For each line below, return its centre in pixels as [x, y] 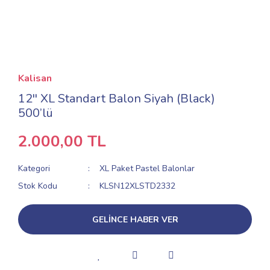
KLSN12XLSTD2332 [138, 186]
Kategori [34, 168]
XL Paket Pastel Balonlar [147, 168]
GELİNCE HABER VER [135, 219]
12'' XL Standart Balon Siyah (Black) [117, 99]
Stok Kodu [38, 186]
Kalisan [35, 78]
